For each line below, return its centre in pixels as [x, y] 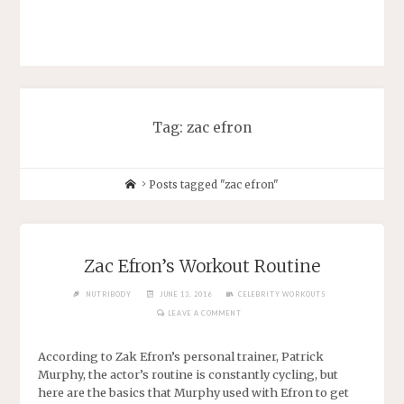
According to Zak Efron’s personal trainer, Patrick [181, 356]
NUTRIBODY [110, 294]
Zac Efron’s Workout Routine [202, 266]
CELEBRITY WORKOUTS [282, 294]
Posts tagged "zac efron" [214, 185]
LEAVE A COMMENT [205, 313]
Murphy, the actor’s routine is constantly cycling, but [188, 374]
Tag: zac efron [202, 128]
